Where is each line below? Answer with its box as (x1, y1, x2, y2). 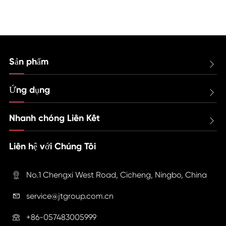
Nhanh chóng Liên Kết (9, 112, 100, 124)
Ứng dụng (9, 84, 50, 95)
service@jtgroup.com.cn (26, 191, 114, 201)
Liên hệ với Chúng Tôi (9, 140, 96, 152)
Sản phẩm (9, 55, 48, 67)
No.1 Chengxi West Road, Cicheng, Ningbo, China (26, 169, 207, 180)
